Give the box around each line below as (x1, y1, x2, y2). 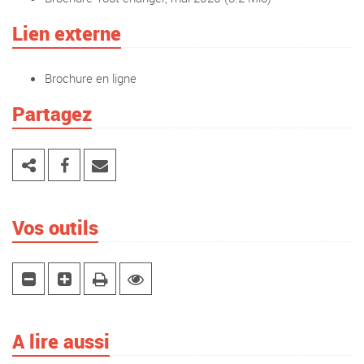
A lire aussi (12, 328, 110, 354)
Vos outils (12, 214, 98, 240)
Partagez (12, 101, 92, 127)
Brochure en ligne (45, 70, 136, 86)
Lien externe (12, 20, 121, 46)
